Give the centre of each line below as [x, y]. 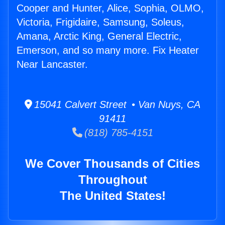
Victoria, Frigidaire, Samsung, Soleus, [100, 22]
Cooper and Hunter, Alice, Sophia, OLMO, [110, 8]
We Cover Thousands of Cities [113, 164]
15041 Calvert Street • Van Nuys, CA [116, 105]
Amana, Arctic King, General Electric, [99, 36]
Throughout [113, 180]
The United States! [113, 196]
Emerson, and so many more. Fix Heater [108, 50]
